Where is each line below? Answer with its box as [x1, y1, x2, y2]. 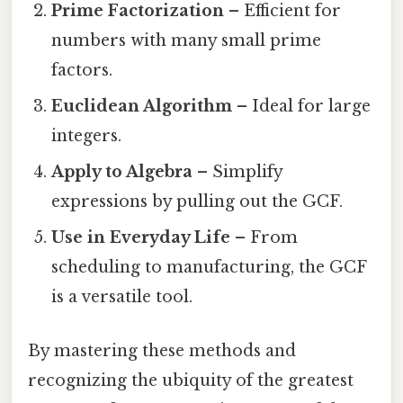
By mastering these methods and [28, 340, 296, 361]
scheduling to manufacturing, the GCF [51, 257, 367, 278]
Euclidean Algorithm [51, 96, 233, 117]
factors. [51, 60, 113, 81]
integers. [51, 126, 122, 147]
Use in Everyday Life [51, 228, 231, 248]
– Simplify [193, 162, 283, 183]
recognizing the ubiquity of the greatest [28, 370, 354, 390]
